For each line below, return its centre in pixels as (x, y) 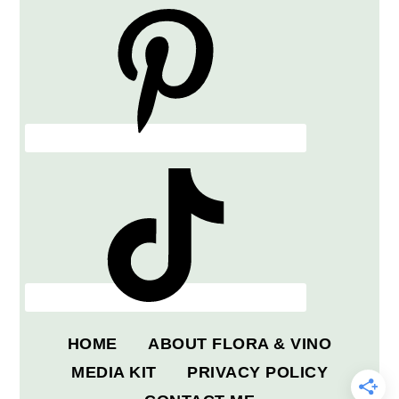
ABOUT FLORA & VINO (240, 343)
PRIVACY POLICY (257, 372)
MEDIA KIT (114, 372)
